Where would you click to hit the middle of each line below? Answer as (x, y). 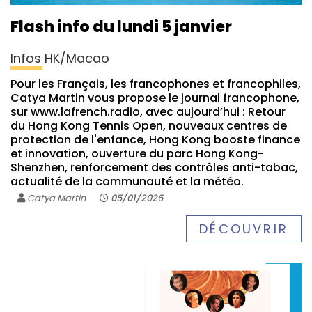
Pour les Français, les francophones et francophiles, (156, 84)
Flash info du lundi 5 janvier (121, 27)
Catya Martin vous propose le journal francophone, (155, 98)
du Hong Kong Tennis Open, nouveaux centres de (149, 126)
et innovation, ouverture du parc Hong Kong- (137, 154)
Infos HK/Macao (60, 58)
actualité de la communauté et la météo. (127, 182)
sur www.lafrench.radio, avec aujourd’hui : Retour (148, 112)
